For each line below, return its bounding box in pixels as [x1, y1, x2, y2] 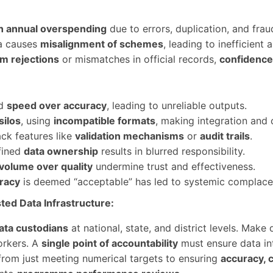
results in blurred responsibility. [98, 145, 245, 157]
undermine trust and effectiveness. [93, 160, 255, 172]
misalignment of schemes [40, 38, 163, 50]
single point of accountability [41, 237, 178, 249]
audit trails [200, 130, 250, 142]
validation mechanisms [75, 130, 184, 142]
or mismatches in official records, [59, 53, 219, 65]
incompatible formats [54, 115, 155, 127]
